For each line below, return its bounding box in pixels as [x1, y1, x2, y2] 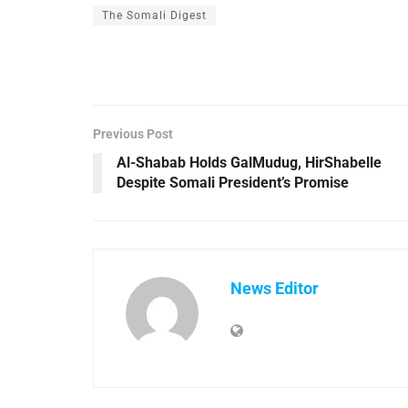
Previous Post [93, 127, 173, 142]
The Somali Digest [102, 9, 207, 23]
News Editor [230, 279, 319, 299]
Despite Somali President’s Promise [117, 174, 349, 192]
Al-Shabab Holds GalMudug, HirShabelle [117, 154, 382, 172]
